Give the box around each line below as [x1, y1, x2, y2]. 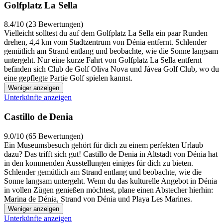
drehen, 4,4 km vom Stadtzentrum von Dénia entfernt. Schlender [4, 38, 207, 47]
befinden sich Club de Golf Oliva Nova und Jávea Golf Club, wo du [4, 65, 219, 74]
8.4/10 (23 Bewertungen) [4, 20, 83, 29]
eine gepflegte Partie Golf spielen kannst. [4, 74, 132, 83]
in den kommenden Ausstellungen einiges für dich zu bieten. [4, 158, 193, 167]
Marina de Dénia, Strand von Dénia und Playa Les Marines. [4, 194, 192, 203]
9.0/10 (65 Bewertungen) [4, 131, 83, 140]
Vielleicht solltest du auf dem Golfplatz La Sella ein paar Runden [4, 29, 208, 38]
